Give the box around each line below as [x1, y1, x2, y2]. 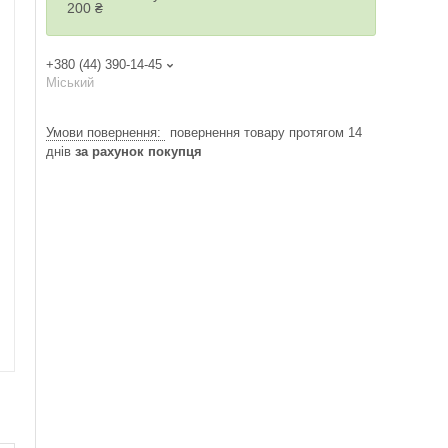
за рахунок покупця [75, 144, 202, 160]
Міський [46, 75, 94, 91]
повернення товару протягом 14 [170, 125, 362, 141]
